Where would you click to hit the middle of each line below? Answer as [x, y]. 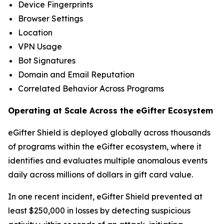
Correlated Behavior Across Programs [91, 88]
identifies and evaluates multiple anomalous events [108, 160]
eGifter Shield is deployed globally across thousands [109, 132]
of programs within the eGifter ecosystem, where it [105, 146]
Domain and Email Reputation [76, 74]
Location [35, 32]
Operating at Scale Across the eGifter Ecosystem [110, 110]
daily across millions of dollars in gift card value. [100, 174]
